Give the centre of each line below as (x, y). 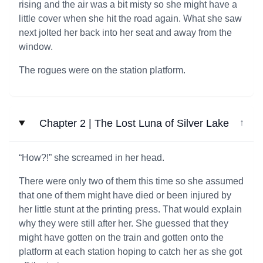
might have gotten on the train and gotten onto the (121, 237)
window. (36, 47)
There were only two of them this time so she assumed (131, 181)
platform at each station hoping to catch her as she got (130, 252)
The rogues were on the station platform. (102, 70)
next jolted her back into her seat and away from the (125, 33)
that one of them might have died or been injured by (125, 195)
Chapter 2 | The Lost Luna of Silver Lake (134, 123)
